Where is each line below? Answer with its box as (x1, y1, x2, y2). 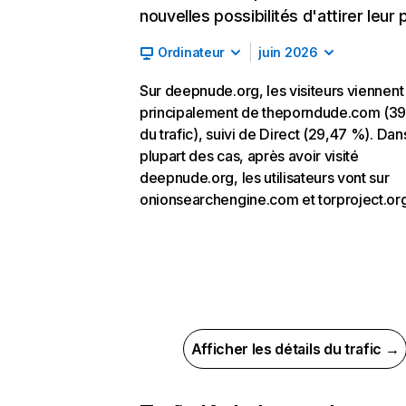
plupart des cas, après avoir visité (140, 147, 359, 165)
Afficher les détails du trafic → (190, 340, 400, 358)
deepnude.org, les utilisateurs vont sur (140, 169, 390, 187)
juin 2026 (258, 44, 318, 60)
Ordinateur (158, 44, 226, 60)
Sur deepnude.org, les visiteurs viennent (140, 82, 404, 100)
